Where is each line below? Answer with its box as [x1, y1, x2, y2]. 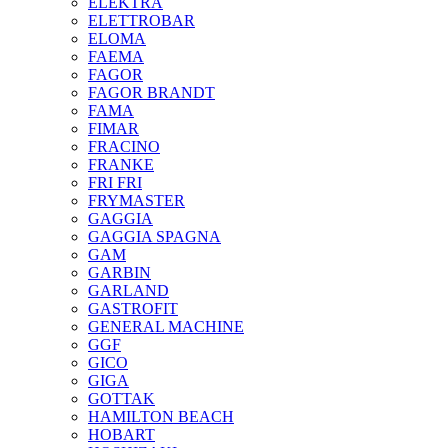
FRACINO [88, 138, 160, 156]
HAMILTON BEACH [88, 408, 234, 426]
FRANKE [88, 156, 154, 174]
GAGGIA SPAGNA [88, 228, 221, 246]
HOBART [88, 426, 155, 444]
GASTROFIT [88, 300, 178, 318]
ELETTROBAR [88, 12, 195, 30]
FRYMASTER [88, 192, 185, 210]
